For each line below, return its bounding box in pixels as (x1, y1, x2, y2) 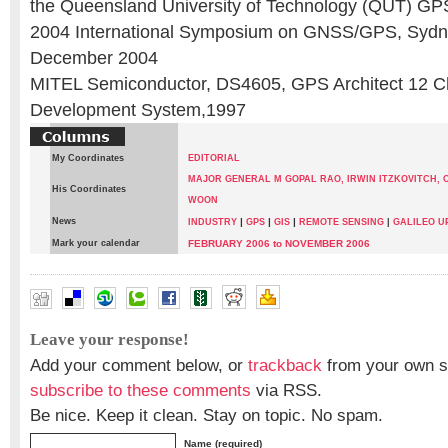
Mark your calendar (52, 238, 140, 248)
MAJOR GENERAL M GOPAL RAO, (188, 174, 344, 184)
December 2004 (30, 48, 158, 68)
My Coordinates (52, 153, 124, 163)
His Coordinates (52, 184, 126, 194)
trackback (248, 355, 322, 375)
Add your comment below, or (30, 355, 248, 375)
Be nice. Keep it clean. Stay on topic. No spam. (30, 405, 383, 425)
